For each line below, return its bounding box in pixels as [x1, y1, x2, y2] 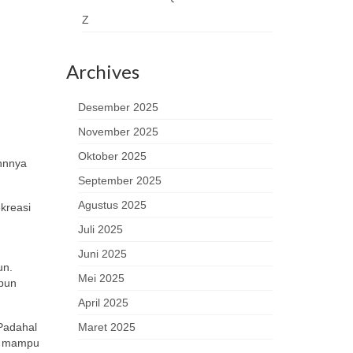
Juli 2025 [77, 223, 123, 236]
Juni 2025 [77, 247, 127, 260]
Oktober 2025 [77, 150, 147, 162]
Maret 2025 [77, 321, 136, 333]
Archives [65, 60, 139, 83]
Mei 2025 [77, 272, 124, 284]
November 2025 [77, 125, 158, 138]
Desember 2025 [77, 101, 158, 113]
